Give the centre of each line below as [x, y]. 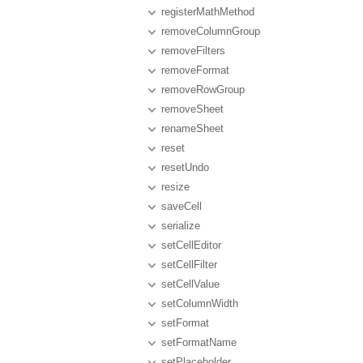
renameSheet [192, 128]
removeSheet [192, 109]
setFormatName [199, 342]
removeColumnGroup [211, 31]
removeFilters [193, 51]
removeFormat [195, 70]
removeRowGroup [203, 90]
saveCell [181, 206]
